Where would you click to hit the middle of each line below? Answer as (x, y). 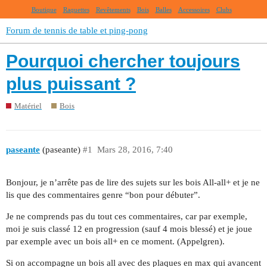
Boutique (44, 10)
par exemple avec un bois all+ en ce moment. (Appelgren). (115, 241)
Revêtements (113, 10)
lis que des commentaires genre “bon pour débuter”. (103, 195)
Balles (163, 10)
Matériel (28, 105)
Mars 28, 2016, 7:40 (135, 150)
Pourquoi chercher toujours (123, 61)
